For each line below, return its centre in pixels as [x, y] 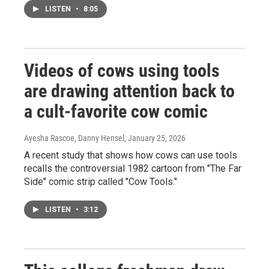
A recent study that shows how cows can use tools [131, 155]
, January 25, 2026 [155, 138]
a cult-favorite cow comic [116, 111]
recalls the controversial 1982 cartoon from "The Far [133, 168]
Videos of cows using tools [122, 71]
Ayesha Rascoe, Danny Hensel [74, 138]
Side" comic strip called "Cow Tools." [101, 182]
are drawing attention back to [129, 91]
